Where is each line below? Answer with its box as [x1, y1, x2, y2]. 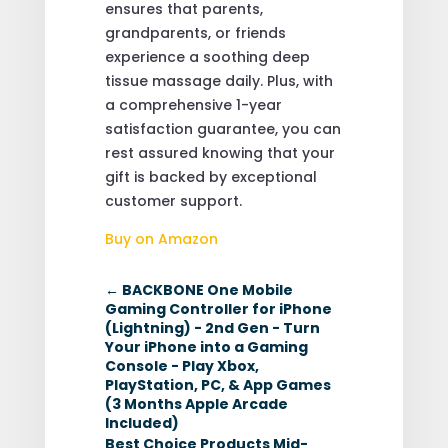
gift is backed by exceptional [104, 166, 317, 187]
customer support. [104, 190, 242, 211]
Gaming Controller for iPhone [104, 298, 332, 319]
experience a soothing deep [104, 46, 310, 67]
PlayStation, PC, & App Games [104, 374, 331, 395]
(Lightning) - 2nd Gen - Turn [104, 317, 320, 338]
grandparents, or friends [104, 22, 286, 43]
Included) [104, 412, 179, 433]
